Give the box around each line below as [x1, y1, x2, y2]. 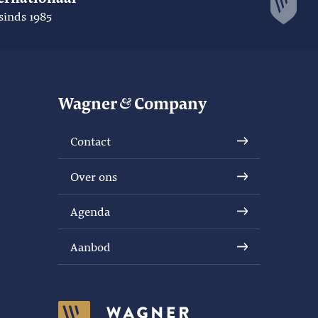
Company [134, 91, 208, 114]
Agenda [70, 203, 111, 220]
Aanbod [70, 238, 111, 255]
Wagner [58, 91, 121, 114]
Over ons [70, 168, 118, 185]
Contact [70, 133, 111, 150]
